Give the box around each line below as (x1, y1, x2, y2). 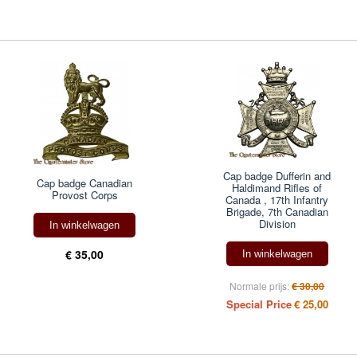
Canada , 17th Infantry (226, 192, 329, 208)
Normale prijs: (229, 279, 290, 293)
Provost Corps (51, 187, 118, 203)
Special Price (226, 296, 292, 312)
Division (258, 216, 296, 232)
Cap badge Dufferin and (223, 168, 331, 184)
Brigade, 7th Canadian (226, 204, 328, 220)
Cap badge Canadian (37, 175, 133, 191)
